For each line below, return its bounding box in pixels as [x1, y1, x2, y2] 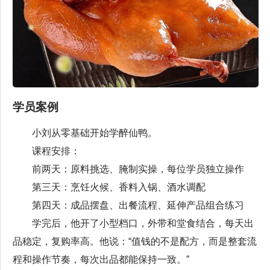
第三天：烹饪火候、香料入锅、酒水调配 [13, 182, 206, 193]
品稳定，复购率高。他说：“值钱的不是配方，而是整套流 [13, 236, 257, 247]
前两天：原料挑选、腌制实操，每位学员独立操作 [13, 164, 244, 175]
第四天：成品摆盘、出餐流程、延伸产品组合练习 [13, 200, 244, 211]
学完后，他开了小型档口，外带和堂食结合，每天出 [13, 218, 254, 229]
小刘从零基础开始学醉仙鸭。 [13, 128, 157, 139]
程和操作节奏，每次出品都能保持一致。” [13, 254, 189, 265]
